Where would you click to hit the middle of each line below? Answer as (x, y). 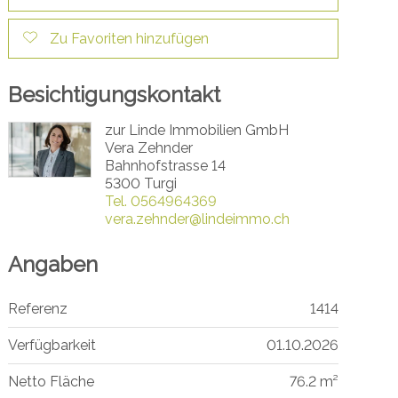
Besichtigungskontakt (114, 94)
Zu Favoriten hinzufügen (129, 38)
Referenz (37, 308)
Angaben (52, 264)
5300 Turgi (140, 183)
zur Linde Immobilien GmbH (196, 130)
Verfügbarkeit (52, 345)
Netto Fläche (51, 381)
